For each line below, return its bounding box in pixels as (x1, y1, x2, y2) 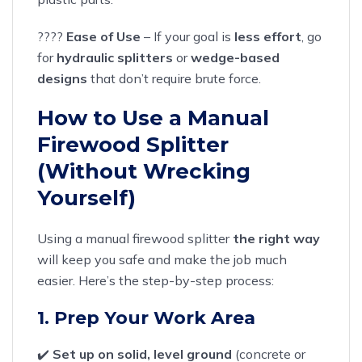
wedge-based (191, 48, 280, 65)
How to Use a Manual (37, 104, 269, 131)
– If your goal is (141, 27, 234, 44)
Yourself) (37, 184, 136, 211)
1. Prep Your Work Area (37, 306, 255, 329)
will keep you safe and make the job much (37, 250, 287, 267)
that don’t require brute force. (87, 69, 261, 86)
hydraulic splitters (57, 48, 173, 65)
